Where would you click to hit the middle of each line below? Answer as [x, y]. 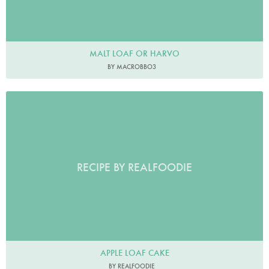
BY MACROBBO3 [131, 66]
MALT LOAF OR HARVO [134, 53]
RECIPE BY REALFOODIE [134, 168]
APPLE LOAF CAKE [134, 252]
